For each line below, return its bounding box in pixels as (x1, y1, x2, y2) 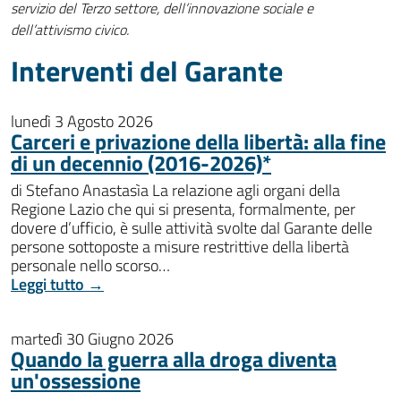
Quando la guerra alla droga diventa (11, 343, 337, 375)
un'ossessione (11, 364, 141, 397)
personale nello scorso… (11, 253, 170, 277)
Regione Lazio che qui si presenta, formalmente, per (11, 197, 355, 221)
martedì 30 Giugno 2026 (11, 327, 174, 351)
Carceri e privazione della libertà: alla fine (11, 125, 386, 158)
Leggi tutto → (11, 272, 104, 296)
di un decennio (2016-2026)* (11, 147, 271, 179)
